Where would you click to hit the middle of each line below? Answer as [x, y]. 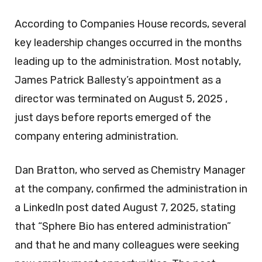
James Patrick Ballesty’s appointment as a [118, 80]
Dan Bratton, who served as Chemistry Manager [130, 170]
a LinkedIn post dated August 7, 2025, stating [125, 207]
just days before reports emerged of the [113, 117]
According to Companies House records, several [130, 24]
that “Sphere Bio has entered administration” [123, 226]
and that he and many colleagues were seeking [127, 245]
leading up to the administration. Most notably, [128, 61]
